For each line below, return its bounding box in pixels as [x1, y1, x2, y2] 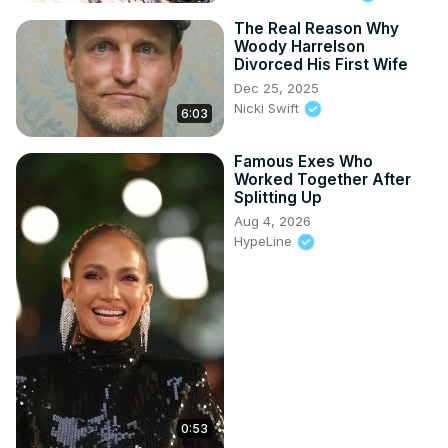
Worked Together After [234, 169, 411, 189]
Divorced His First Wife [234, 54, 408, 74]
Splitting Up [234, 187, 322, 207]
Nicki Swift [234, 99, 303, 116]
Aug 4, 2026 [234, 212, 311, 229]
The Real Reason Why [234, 18, 399, 38]
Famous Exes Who [234, 151, 373, 171]
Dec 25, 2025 [234, 79, 319, 96]
